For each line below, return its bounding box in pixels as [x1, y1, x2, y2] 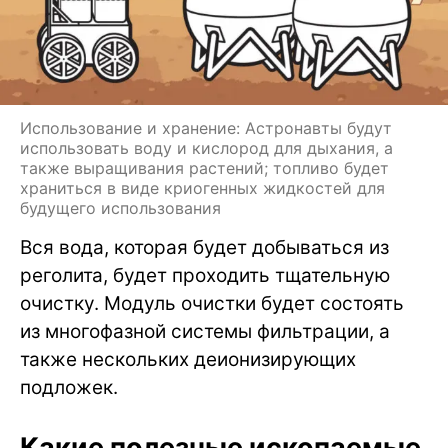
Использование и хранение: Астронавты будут [20, 118, 392, 139]
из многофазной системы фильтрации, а [20, 320, 390, 344]
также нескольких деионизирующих [20, 348, 356, 372]
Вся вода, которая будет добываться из [20, 236, 389, 260]
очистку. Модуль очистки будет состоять [20, 292, 404, 316]
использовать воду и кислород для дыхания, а [20, 138, 393, 159]
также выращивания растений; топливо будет [20, 158, 389, 179]
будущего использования [20, 198, 221, 219]
